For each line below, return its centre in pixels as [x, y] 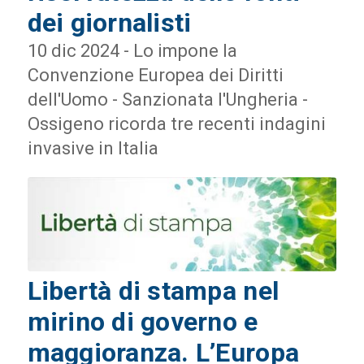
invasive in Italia [93, 149]
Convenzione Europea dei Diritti [155, 76]
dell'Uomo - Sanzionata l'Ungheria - [167, 100]
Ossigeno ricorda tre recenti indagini [176, 124]
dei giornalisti [109, 23]
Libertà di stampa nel [153, 290]
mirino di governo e [143, 321]
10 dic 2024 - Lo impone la [132, 51]
